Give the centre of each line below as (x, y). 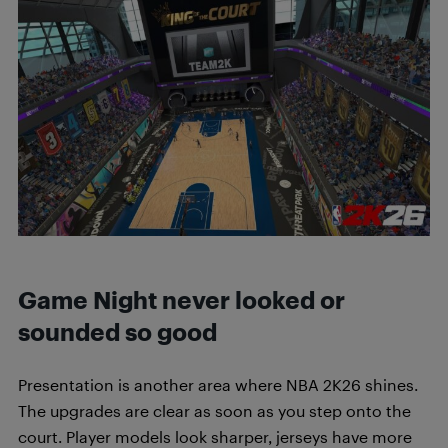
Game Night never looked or (181, 300)
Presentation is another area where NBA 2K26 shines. (218, 384)
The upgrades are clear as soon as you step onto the (214, 410)
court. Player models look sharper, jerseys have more (215, 436)
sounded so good (117, 332)
